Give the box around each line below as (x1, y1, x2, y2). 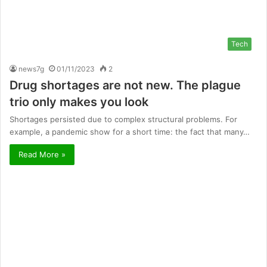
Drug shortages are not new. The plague (10, 78, 241, 93)
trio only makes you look (10, 95, 148, 110)
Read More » (18, 150, 66, 160)
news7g (18, 64, 44, 74)
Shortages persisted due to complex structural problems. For (10, 114, 237, 125)
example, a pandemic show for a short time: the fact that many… (10, 127, 250, 137)
